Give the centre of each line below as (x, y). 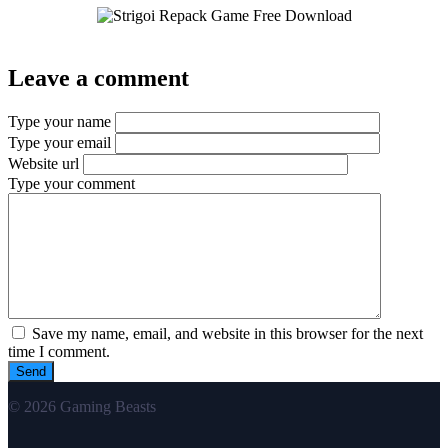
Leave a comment (98, 78)
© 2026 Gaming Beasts (82, 407)
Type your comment (71, 184)
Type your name (59, 122)
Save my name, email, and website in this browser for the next (225, 334)
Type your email (59, 143)
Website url (43, 164)
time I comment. (59, 352)
